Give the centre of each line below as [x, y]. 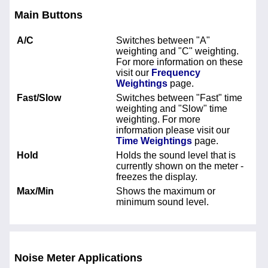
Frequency [176, 72]
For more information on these [179, 62]
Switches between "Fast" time [179, 98]
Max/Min [35, 191]
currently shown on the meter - [180, 166]
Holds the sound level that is [176, 155]
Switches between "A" [163, 40]
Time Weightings [154, 141]
